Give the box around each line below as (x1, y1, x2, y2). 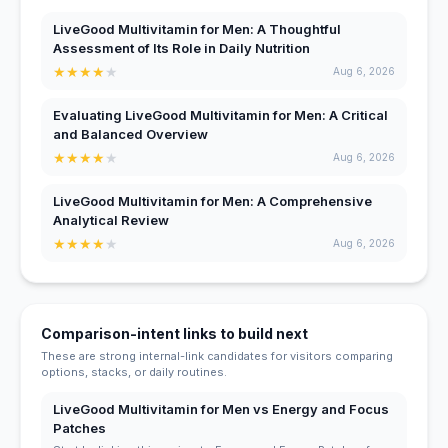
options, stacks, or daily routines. (41, 364, 227, 379)
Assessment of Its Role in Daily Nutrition (53, 39, 310, 56)
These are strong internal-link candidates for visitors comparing (41, 348, 393, 363)
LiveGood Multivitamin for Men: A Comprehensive (53, 192, 372, 209)
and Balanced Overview (53, 125, 208, 142)
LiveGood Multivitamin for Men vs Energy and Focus (53, 400, 389, 417)
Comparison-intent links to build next (41, 324, 308, 342)
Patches (53, 419, 106, 436)
